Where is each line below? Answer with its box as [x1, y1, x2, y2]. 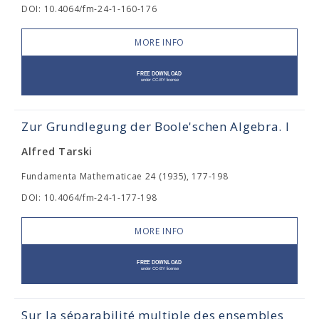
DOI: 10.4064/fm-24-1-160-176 [21, 3, 157, 15]
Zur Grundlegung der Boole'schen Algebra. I [21, 118, 290, 135]
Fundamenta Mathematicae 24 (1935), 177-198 [21, 170, 229, 182]
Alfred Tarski [21, 145, 93, 158]
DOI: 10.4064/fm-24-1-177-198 [21, 192, 157, 204]
